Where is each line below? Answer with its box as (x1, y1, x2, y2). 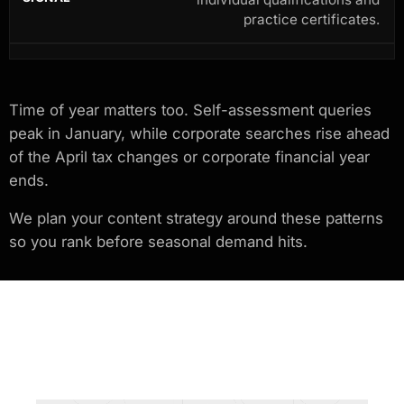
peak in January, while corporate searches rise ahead (9, 124, 390, 142)
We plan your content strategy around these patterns (9, 208, 383, 227)
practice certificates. (243, 10, 380, 28)
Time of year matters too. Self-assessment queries (9, 100, 372, 119)
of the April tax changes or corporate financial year (9, 147, 370, 166)
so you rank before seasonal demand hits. (9, 232, 308, 251)
